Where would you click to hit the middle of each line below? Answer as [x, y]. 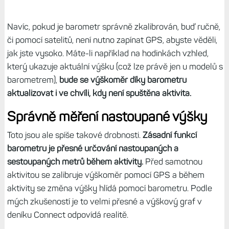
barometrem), [33, 80]
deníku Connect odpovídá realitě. [67, 215]
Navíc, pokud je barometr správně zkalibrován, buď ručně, [113, 27]
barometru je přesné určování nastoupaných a [93, 148]
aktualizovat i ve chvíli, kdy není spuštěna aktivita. [99, 93]
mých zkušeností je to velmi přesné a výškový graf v [104, 202]
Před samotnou [173, 162]
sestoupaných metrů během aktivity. [75, 162]
